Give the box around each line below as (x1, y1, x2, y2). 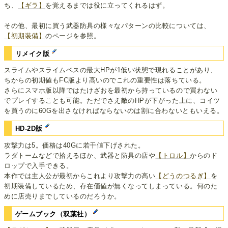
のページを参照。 (45, 32, 101, 40)
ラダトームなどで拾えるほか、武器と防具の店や (4, 151, 156, 159)
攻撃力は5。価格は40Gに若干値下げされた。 (4, 141, 145, 149)
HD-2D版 (15, 125, 45, 133)
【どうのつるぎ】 (155, 172, 211, 180)
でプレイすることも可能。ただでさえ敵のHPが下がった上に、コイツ (4, 97, 220, 105)
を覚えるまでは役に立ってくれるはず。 (45, 1, 169, 9)
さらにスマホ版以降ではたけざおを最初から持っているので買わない (4, 87, 218, 95)
